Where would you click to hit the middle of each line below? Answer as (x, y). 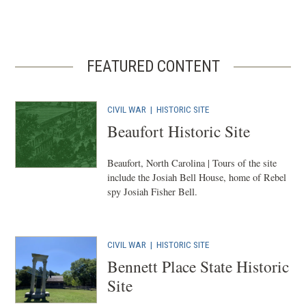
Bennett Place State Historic (198, 266)
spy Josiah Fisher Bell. (153, 192)
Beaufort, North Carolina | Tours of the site (192, 163)
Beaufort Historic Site (179, 131)
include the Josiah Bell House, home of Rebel (197, 177)
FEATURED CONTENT (153, 66)
